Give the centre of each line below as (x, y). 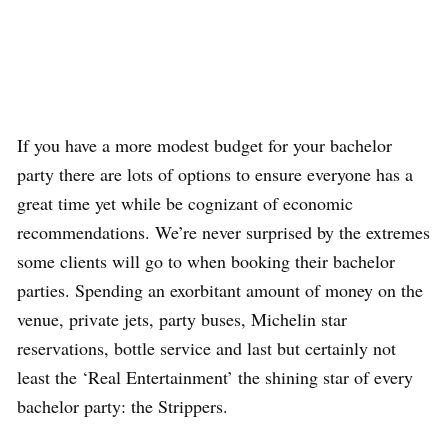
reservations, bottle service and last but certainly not (206, 348)
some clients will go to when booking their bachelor (206, 261)
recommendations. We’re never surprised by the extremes (223, 232)
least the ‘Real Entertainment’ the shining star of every (215, 377)
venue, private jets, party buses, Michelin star (182, 319)
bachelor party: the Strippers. (122, 406)
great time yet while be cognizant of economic (185, 203)
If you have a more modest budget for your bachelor (204, 145)
